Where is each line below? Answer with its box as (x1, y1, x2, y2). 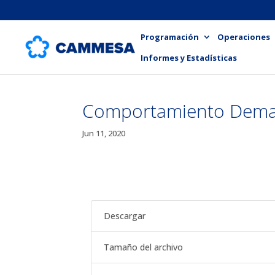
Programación (141, 31, 199, 42)
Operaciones (217, 31, 270, 42)
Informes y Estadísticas (141, 52, 237, 63)
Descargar (104, 210, 146, 222)
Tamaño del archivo (104, 241, 184, 253)
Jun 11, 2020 (82, 128, 126, 139)
